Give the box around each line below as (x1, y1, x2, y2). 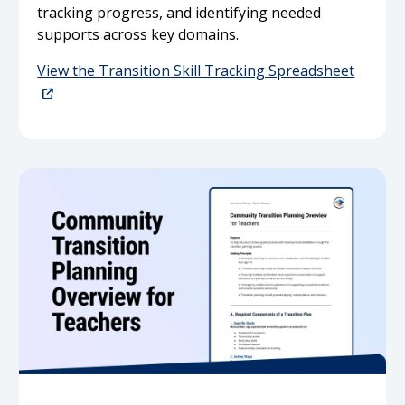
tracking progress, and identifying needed (37, 2, 322, 23)
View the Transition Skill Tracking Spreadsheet (37, 60, 355, 80)
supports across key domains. (37, 24, 240, 44)
